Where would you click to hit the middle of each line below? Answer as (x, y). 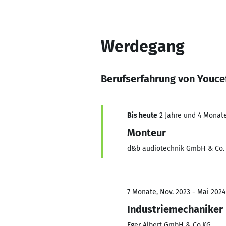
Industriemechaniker (175, 209)
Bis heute (142, 115)
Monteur (147, 133)
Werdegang (143, 46)
